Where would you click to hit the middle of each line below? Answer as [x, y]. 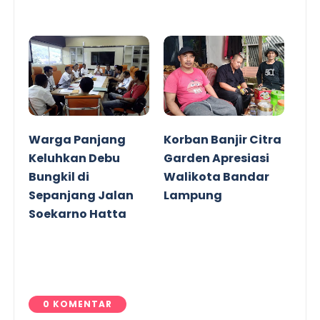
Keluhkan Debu [75, 159]
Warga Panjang [77, 140]
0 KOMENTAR [78, 304]
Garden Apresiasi [216, 159]
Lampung [193, 196]
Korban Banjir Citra [222, 140]
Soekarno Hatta [78, 214]
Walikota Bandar [216, 177]
